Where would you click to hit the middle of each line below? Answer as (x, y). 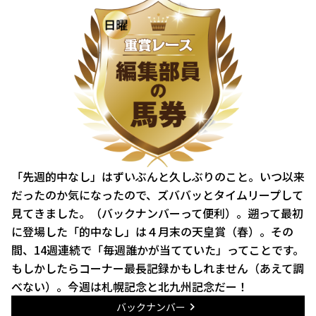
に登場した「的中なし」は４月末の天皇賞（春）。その (152, 231)
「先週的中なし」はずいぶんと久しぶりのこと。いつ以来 (158, 176)
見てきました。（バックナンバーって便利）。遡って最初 (157, 213)
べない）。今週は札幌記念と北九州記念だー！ (130, 286)
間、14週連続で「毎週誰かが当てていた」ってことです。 (158, 249)
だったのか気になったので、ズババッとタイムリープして (157, 194)
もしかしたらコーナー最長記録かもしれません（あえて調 (158, 268)
